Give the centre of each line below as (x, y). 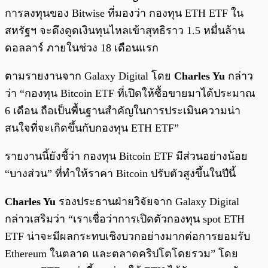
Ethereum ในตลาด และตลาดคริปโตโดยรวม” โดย (121, 254)
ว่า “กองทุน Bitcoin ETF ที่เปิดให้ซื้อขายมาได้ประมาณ (130, 94)
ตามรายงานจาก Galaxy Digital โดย (89, 76)
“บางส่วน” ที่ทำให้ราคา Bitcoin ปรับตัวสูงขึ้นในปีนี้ (120, 174)
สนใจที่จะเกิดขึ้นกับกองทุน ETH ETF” (92, 128)
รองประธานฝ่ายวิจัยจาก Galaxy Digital (149, 202)
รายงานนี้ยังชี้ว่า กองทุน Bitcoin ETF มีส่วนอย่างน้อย (126, 156)
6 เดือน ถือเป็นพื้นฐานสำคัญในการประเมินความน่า (123, 111)
